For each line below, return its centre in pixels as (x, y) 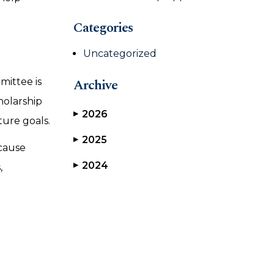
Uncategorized (120, 54)
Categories (103, 28)
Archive (95, 85)
